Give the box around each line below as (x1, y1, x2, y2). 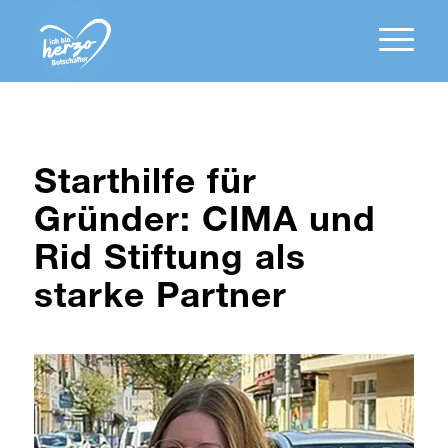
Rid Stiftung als (33, 244, 306, 279)
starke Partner (33, 282, 287, 317)
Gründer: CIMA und (33, 206, 376, 241)
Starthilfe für (33, 168, 257, 203)
